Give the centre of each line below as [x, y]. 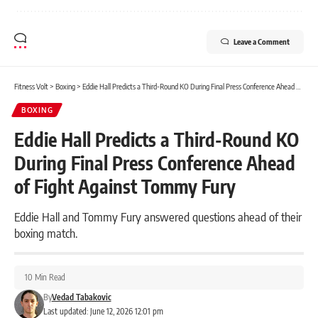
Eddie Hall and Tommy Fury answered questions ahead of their [158, 217]
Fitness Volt [31, 87]
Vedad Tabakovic [81, 297]
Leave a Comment [262, 42]
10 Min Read [45, 278]
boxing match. [46, 233]
